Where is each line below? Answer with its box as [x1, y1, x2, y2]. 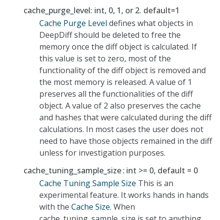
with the [39, 201, 71, 212]
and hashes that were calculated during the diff [39, 111, 212, 123]
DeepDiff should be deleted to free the [39, 29, 181, 40]
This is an [136, 177, 173, 189]
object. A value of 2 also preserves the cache [39, 100, 201, 111]
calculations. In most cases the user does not [39, 123, 203, 135]
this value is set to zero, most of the [39, 53, 171, 64]
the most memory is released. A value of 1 [39, 76, 192, 87]
